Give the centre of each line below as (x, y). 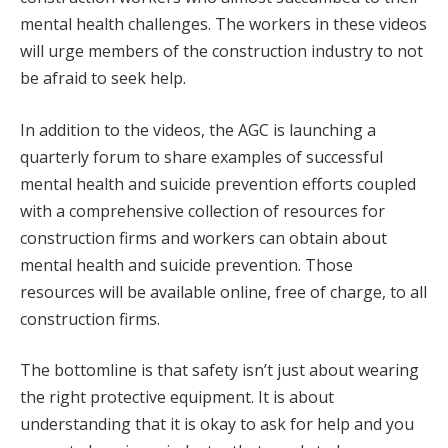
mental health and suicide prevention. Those (186, 264)
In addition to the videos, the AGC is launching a (198, 129)
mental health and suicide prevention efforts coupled (218, 183)
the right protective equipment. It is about (177, 397)
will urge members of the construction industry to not (221, 51)
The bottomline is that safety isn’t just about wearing (219, 370)
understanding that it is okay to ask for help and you (217, 424)
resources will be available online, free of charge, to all (223, 291)
